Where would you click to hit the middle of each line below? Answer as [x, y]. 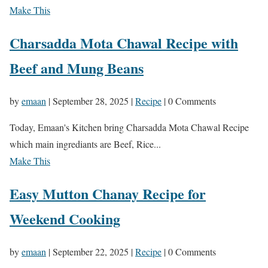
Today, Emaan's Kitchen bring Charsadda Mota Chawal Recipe [129, 127]
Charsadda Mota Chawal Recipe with [124, 42]
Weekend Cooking [65, 218]
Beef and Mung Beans [77, 68]
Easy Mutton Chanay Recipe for [108, 193]
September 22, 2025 [91, 251]
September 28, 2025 [91, 100]
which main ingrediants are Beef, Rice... [85, 144]
